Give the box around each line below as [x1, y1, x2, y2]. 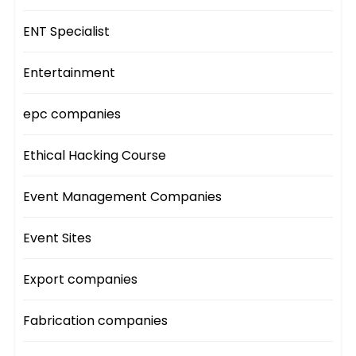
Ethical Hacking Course [23, 146, 167, 165]
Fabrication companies [23, 311, 168, 331]
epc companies [23, 105, 122, 124]
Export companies [23, 270, 138, 289]
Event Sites [23, 229, 92, 248]
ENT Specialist [23, 22, 110, 41]
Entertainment [23, 64, 116, 83]
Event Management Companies [23, 188, 222, 207]
